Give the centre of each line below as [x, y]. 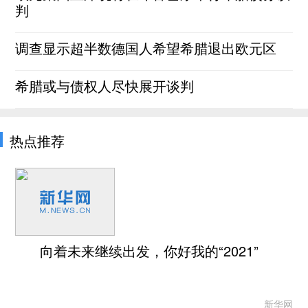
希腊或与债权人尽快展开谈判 [105, 86]
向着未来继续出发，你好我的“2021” [149, 251]
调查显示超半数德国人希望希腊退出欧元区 [146, 48]
